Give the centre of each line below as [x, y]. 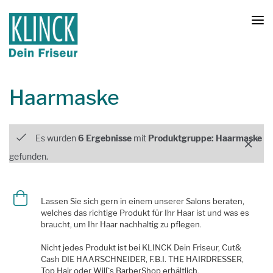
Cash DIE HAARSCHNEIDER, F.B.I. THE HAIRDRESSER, [142, 259]
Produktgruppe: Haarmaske [205, 138]
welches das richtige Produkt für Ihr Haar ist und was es [145, 213]
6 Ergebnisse [105, 138]
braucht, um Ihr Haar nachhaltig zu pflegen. [121, 225]
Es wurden [56, 138]
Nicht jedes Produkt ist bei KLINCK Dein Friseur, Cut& [141, 248]
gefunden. [29, 157]
